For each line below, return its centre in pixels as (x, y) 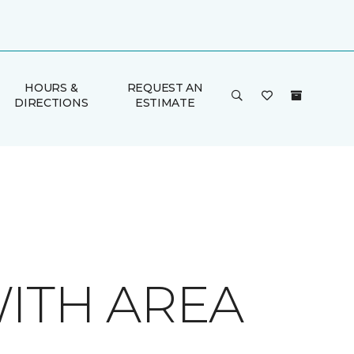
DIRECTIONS (51, 103)
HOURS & (51, 88)
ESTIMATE (165, 103)
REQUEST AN (165, 88)
